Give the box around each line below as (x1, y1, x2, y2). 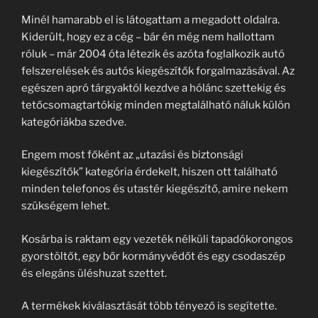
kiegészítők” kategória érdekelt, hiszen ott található (21, 165, 278, 179)
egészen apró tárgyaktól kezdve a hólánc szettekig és (21, 81, 286, 94)
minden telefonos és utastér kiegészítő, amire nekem (21, 182, 288, 196)
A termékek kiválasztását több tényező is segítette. (21, 300, 277, 313)
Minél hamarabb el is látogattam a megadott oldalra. (21, 13, 280, 26)
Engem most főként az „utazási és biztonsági (21, 148, 243, 162)
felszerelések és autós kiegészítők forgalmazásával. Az (21, 64, 295, 77)
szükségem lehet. (21, 199, 109, 213)
